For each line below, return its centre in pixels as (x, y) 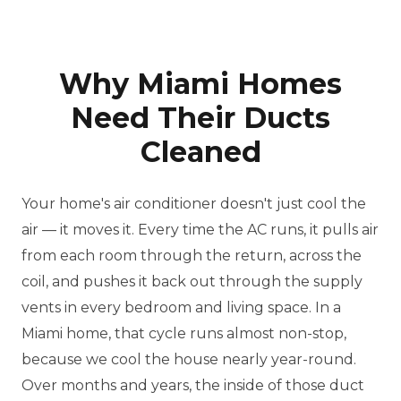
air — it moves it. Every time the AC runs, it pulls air (200, 230)
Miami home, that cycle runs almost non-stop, (184, 333)
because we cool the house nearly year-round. (189, 359)
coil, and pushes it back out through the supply (192, 282)
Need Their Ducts (200, 118)
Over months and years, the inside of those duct (193, 385)
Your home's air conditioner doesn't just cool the (194, 204)
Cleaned (200, 152)
